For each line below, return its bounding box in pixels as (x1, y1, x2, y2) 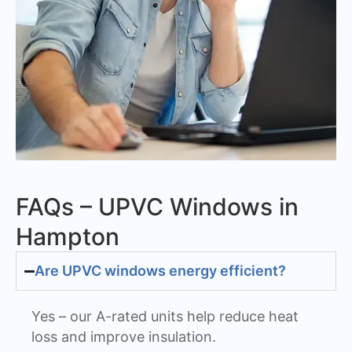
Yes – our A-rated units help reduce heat (31, 308, 299, 325)
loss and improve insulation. (31, 328, 216, 346)
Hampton (16, 222, 119, 251)
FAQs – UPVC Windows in (16, 192, 299, 222)
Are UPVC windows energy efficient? (35, 262, 287, 280)
